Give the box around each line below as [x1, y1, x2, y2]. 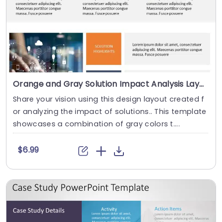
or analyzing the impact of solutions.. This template [13, 107, 207, 117]
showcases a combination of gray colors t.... [13, 119, 180, 129]
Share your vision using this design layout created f [13, 94, 205, 105]
